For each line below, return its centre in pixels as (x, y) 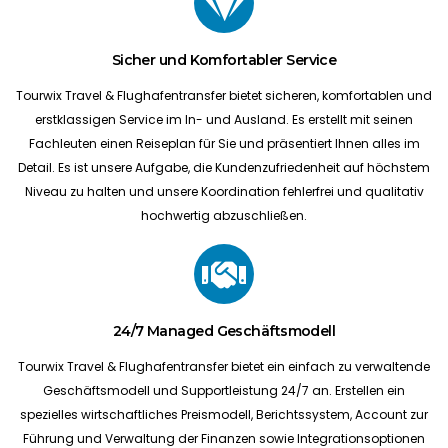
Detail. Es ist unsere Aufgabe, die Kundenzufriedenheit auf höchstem (224, 167)
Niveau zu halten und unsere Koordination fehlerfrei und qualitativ (224, 191)
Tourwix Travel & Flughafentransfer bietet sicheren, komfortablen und (224, 95)
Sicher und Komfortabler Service (224, 60)
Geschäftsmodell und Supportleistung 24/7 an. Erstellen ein (224, 390)
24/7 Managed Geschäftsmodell (224, 331)
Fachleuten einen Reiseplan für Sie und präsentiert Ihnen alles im (224, 143)
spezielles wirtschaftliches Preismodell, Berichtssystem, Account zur (224, 414)
